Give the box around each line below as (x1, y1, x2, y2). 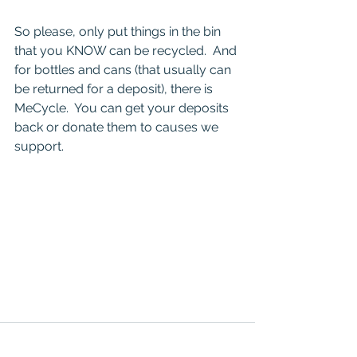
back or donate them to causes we (14, 120, 222, 135)
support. (14, 139, 64, 154)
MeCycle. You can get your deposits (14, 100, 232, 116)
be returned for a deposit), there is (14, 81, 216, 96)
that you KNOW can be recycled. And (14, 43, 240, 58)
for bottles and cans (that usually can (14, 62, 234, 77)
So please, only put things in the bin (14, 24, 224, 39)
